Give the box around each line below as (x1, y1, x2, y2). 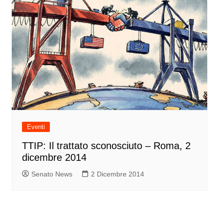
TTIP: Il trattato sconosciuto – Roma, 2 (22, 140, 191, 152)
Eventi (26, 123, 45, 131)
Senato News (31, 170, 72, 178)
